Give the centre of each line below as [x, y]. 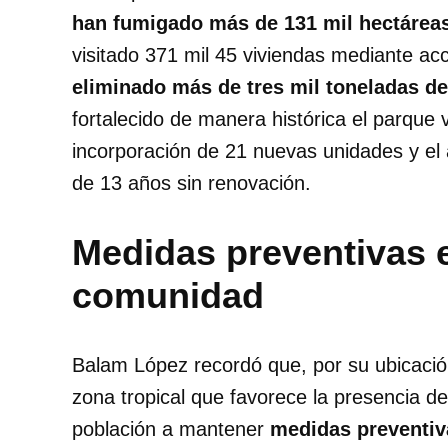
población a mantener [171, 428]
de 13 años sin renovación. [191, 182]
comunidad [168, 295]
